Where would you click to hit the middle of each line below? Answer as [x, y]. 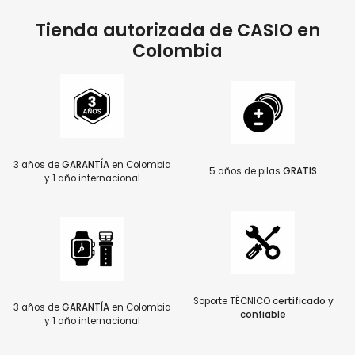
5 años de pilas [246, 172]
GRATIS [300, 172]
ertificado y [305, 301]
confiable [263, 314]
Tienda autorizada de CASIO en [177, 30]
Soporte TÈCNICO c [235, 301]
